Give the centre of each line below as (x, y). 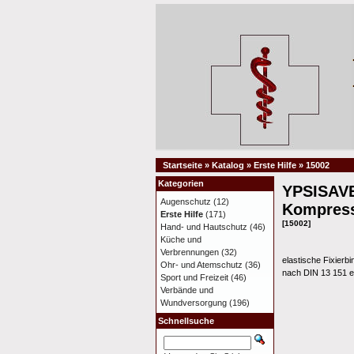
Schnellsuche (186, 321)
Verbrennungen (190, 252)
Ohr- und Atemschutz (201, 265)
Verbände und (187, 290)
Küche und (181, 239)
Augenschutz (186, 201)
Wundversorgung (194, 303)
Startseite (183, 165)
